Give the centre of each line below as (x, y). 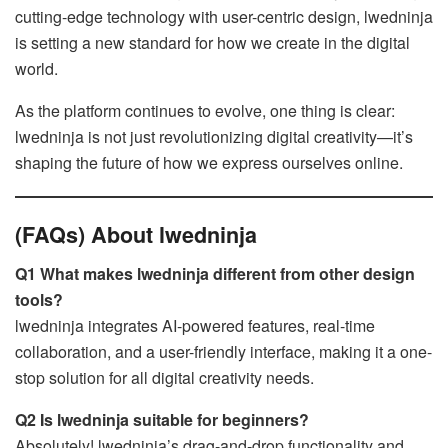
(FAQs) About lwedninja (136, 235)
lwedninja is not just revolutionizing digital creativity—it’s (214, 136)
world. (36, 68)
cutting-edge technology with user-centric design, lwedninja (224, 16)
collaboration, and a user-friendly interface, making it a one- (223, 352)
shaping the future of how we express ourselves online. (209, 162)
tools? (39, 300)
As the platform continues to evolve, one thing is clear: (205, 110)
